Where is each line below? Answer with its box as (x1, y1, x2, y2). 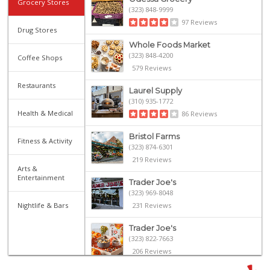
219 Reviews (131, 154, 171, 164)
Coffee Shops (17, 52, 63, 62)
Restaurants (17, 80, 56, 90)
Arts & (17, 163, 38, 173)
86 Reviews (181, 108, 217, 118)
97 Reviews (181, 17, 217, 27)
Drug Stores (17, 25, 57, 34)
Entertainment (17, 172, 65, 182)
